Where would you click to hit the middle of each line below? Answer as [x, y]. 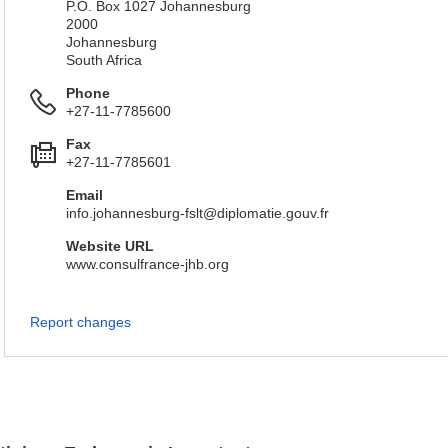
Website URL [110, 246]
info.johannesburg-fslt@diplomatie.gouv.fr [197, 213]
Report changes [80, 322]
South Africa [104, 60]
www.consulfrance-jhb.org [147, 264]
